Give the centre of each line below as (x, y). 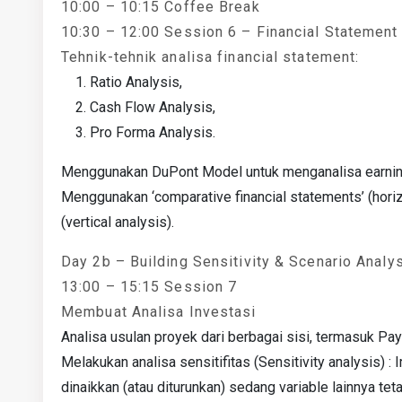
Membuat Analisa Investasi (159, 312)
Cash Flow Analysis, (153, 107)
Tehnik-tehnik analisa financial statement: (210, 57)
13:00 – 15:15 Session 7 (149, 287)
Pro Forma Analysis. (153, 132)
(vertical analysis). (118, 222)
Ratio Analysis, (136, 82)
